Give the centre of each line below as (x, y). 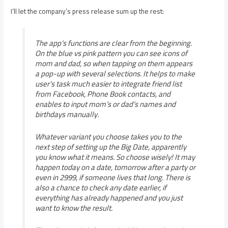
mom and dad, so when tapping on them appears (113, 64)
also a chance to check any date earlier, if (101, 188)
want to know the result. (74, 208)
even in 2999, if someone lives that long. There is (112, 178)
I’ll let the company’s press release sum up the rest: (88, 11)
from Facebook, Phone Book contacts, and (103, 94)
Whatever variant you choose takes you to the (108, 137)
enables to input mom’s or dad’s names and (105, 104)
